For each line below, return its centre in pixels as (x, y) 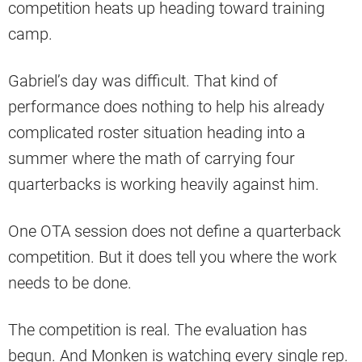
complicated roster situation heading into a (157, 133)
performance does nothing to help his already (166, 107)
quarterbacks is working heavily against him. (164, 185)
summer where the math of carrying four (152, 159)
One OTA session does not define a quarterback (175, 232)
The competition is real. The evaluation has (158, 330)
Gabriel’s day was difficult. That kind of (143, 81)
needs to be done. (70, 283)
